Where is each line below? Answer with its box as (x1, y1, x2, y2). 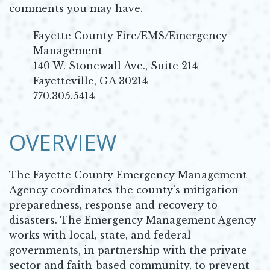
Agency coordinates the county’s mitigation (9, 183, 239, 196)
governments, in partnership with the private (9, 243, 247, 256)
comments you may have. (9, 2, 143, 14)
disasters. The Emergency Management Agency (9, 213, 256, 226)
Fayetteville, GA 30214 (33, 74, 148, 87)
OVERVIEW (9, 127, 116, 157)
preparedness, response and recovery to (9, 198, 218, 211)
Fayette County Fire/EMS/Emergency (33, 29, 227, 42)
